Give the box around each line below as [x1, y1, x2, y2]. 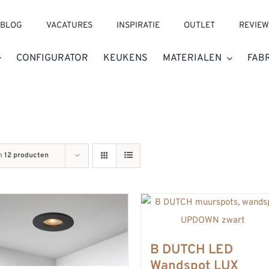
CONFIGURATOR [16, 52, 89, 64]
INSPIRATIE [116, 20, 160, 31]
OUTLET [184, 20, 216, 31]
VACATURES [46, 20, 93, 31]
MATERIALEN [163, 52, 222, 64]
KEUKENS [103, 52, 148, 64]
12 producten [4, 151, 49, 160]
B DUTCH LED [150, 242, 233, 258]
